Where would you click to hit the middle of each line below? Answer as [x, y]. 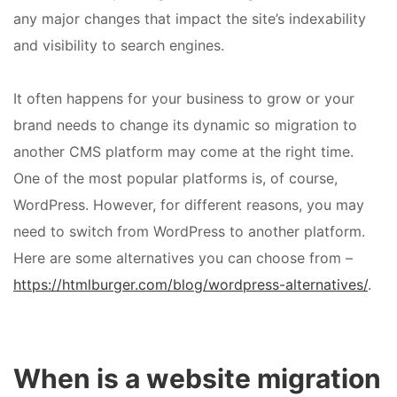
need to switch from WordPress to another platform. [189, 232]
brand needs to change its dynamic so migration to [185, 125]
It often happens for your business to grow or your [184, 99]
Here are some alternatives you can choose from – [183, 258]
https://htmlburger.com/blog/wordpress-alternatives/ [191, 285]
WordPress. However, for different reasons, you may [189, 205]
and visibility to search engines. [119, 46]
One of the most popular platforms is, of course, [175, 179]
